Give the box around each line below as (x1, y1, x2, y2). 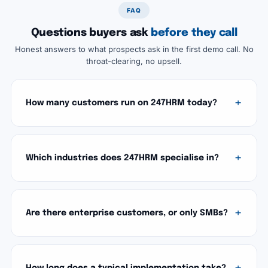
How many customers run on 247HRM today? (26, 99, 217, 107)
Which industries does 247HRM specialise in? (26, 154, 219, 162)
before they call (151, 28, 237, 38)
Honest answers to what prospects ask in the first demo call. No (14, 44, 254, 54)
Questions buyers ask (31, 28, 151, 38)
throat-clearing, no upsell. (86, 56, 182, 66)
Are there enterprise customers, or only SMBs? (26, 209, 228, 217)
